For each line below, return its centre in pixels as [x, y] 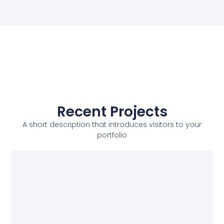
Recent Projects [112, 111]
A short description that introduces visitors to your [112, 124]
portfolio [112, 135]
